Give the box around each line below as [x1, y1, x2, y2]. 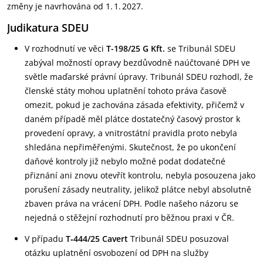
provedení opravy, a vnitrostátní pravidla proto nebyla [25, 127, 237, 139]
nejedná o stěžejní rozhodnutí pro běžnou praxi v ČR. [25, 212, 234, 223]
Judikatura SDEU [7, 21, 89, 35]
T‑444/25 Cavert [66, 233, 128, 244]
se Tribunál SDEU [167, 43, 235, 54]
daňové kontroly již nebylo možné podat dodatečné [25, 156, 225, 167]
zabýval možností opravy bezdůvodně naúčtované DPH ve [25, 57, 250, 68]
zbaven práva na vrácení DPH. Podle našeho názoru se [25, 198, 238, 209]
